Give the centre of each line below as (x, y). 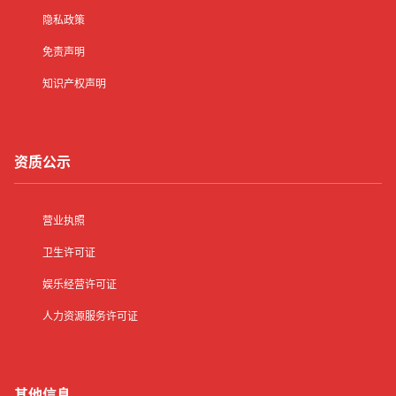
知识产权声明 (74, 84)
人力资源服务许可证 (90, 316)
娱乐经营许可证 (80, 285)
